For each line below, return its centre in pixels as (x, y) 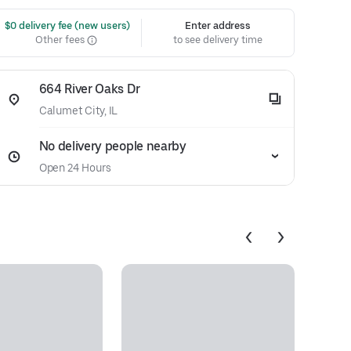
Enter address (218, 25)
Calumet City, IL (78, 110)
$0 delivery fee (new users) (66, 25)
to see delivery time (218, 40)
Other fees (61, 40)
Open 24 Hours (75, 168)
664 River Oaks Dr (89, 89)
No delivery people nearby (112, 146)
